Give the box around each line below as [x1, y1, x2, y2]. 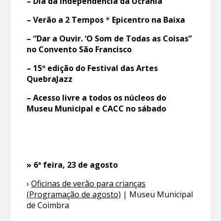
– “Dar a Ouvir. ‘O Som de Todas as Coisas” [27, 33, 192, 44]
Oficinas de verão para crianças [31, 178, 146, 189]
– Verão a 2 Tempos [27, 14, 104, 26]
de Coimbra [27, 200, 70, 211]
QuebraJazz [27, 74, 73, 85]
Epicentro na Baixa [112, 14, 185, 26]
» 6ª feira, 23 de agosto [27, 159, 118, 171]
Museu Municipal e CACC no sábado [27, 103, 167, 114]
